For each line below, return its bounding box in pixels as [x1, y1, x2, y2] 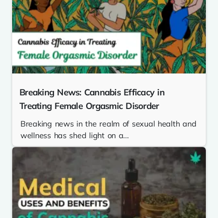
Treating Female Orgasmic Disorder [19, 100, 159, 112]
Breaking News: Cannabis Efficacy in [19, 87, 164, 98]
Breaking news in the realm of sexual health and [20, 119, 197, 129]
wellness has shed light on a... [20, 130, 129, 141]
